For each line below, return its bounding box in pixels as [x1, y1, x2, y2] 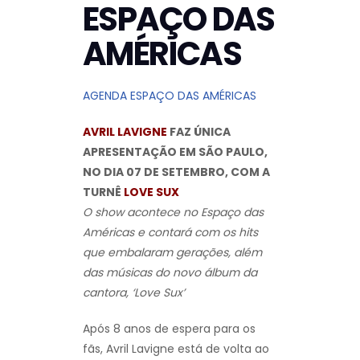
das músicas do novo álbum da [83, 264, 257, 280]
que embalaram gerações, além [83, 243, 262, 260]
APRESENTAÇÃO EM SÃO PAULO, [83, 143, 268, 160]
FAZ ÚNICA [167, 123, 231, 140]
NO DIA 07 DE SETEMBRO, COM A [83, 163, 270, 180]
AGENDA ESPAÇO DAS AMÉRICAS [83, 87, 256, 104]
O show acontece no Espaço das [83, 203, 264, 220]
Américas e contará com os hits [83, 223, 258, 240]
